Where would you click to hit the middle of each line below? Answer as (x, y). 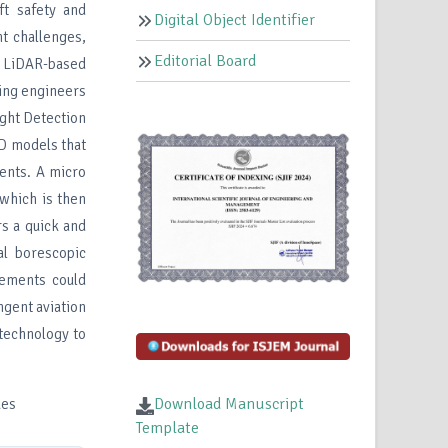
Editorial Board (205, 61)
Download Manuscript (229, 404)
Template (168, 428)
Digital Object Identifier (235, 20)
